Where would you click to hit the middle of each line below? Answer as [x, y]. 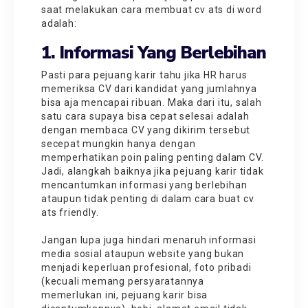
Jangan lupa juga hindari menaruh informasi [149, 240]
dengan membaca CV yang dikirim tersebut [146, 130]
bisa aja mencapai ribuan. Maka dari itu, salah [152, 102]
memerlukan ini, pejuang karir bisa [125, 295]
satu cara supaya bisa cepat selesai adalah [145, 116]
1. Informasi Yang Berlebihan [154, 53]
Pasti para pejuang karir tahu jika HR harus [144, 75]
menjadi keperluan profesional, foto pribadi [146, 267]
